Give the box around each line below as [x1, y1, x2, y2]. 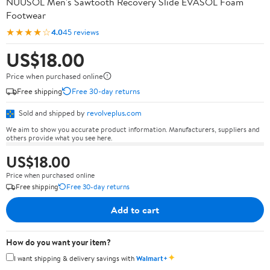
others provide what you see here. [6, 132, 112, 143]
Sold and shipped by [17, 107, 87, 118]
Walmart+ [136, 253, 168, 263]
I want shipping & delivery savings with [14, 253, 136, 263]
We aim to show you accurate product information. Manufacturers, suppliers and [6, 124, 260, 134]
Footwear [6, 8, 46, 22]
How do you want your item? [6, 236, 111, 248]
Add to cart [111, 202, 159, 216]
